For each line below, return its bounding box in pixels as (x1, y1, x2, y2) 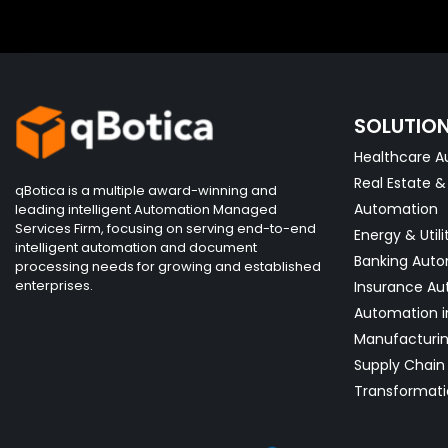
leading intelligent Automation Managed (15, 200, 277, 220)
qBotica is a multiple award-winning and (15, 181, 277, 201)
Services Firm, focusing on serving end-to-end (15, 219, 316, 239)
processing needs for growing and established (15, 257, 321, 277)
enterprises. (15, 276, 93, 296)
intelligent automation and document (15, 238, 257, 258)
